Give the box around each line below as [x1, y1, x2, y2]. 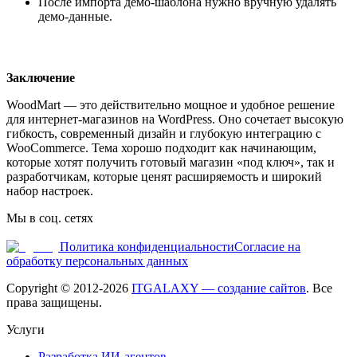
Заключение [6, 71, 75, 85]
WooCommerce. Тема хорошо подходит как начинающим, [6, 141, 316, 155]
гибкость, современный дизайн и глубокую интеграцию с [6, 127, 321, 141]
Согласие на [234, 240, 300, 254]
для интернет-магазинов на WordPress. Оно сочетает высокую [6, 112, 343, 127]
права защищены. [6, 296, 102, 310]
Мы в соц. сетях [6, 211, 93, 226]
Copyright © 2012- [6, 281, 103, 296]
